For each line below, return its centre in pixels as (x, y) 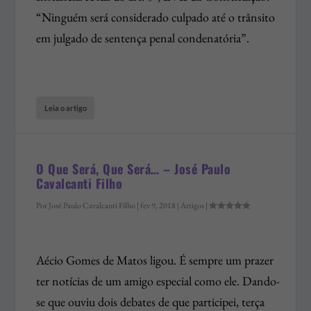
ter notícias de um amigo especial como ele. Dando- (158, 280)
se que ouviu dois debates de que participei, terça (151, 301)
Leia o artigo (66, 108)
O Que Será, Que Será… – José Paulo (134, 168)
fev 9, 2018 (158, 205)
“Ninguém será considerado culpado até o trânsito (156, 17)
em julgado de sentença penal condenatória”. (143, 37)
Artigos (193, 205)
